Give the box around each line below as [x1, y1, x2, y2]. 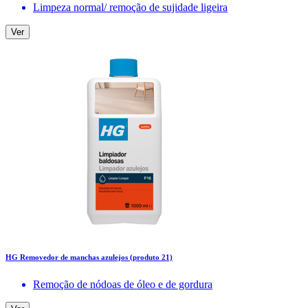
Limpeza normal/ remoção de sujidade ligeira [33, 1, 228, 14]
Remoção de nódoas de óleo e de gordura [33, 278, 212, 290]
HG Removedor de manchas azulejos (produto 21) [5, 253, 173, 262]
